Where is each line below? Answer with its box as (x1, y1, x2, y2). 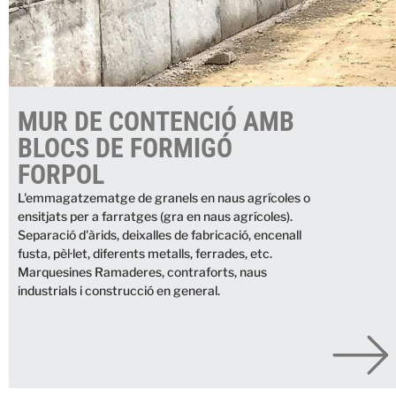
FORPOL (18, 159, 104, 191)
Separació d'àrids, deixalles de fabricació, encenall (18, 227, 301, 243)
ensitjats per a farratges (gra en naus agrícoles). (18, 209, 293, 225)
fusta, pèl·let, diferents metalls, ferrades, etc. (18, 246, 272, 262)
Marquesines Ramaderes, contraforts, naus (18, 264, 267, 280)
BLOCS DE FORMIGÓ (18, 133, 232, 164)
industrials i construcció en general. (18, 283, 220, 299)
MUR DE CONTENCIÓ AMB (18, 106, 294, 138)
